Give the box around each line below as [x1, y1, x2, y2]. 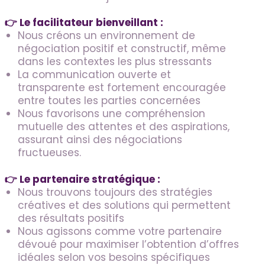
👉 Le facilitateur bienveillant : [5, 15, 163, 30]
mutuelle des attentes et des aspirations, [18, 119, 230, 134]
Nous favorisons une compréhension [18, 106, 205, 121]
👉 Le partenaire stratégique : [5, 172, 160, 186]
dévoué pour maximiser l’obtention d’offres [18, 237, 239, 251]
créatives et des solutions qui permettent [18, 198, 231, 212]
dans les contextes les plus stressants [18, 54, 212, 69]
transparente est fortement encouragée [18, 80, 226, 95]
